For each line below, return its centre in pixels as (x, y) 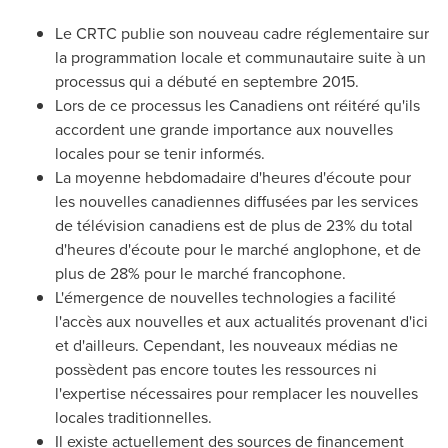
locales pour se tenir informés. (160, 153)
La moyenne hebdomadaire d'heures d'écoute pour (233, 177)
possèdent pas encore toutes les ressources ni (216, 369)
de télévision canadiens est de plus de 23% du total (234, 225)
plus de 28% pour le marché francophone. (200, 273)
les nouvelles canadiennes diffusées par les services (236, 201)
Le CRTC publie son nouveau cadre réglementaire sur (242, 33)
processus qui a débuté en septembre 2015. (207, 81)
